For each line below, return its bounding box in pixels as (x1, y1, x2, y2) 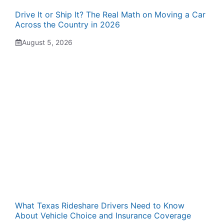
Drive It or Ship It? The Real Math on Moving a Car (15, 9, 205, 19)
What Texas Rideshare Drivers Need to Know (15, 200, 184, 210)
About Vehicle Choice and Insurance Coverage (15, 210, 191, 220)
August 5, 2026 (22, 38, 72, 46)
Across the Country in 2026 (15, 19, 120, 29)
